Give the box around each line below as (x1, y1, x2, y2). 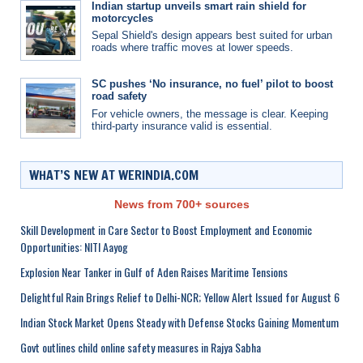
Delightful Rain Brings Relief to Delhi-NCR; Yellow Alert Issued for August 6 (20, 288, 340, 305)
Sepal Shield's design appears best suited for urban (92, 29, 332, 41)
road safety (92, 90, 147, 102)
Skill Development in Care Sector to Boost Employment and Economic (20, 220, 312, 238)
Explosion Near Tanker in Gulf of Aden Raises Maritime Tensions (20, 263, 288, 280)
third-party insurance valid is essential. (92, 119, 272, 132)
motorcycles (92, 11, 153, 24)
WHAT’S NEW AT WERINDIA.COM (29, 165, 199, 184)
